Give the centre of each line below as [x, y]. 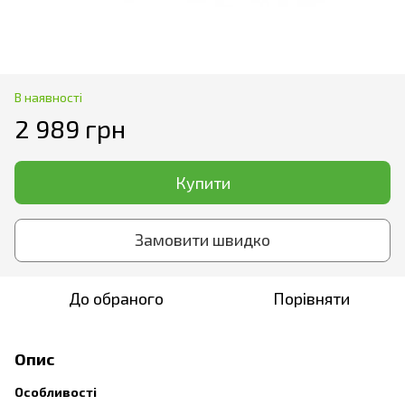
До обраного [116, 298]
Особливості [56, 391]
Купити [202, 182]
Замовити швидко [202, 240]
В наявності [48, 97]
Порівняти [311, 298]
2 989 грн [70, 128]
